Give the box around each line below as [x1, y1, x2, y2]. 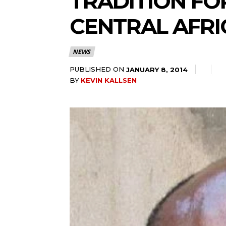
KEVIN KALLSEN [81, 76, 137, 85]
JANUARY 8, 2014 [126, 65, 188, 74]
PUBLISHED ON [70, 65, 124, 74]
